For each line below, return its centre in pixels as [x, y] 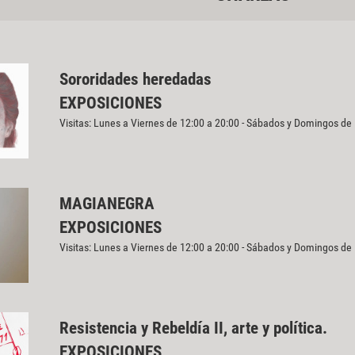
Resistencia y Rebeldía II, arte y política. [195, 328]
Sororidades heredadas [135, 79]
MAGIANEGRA [107, 204]
